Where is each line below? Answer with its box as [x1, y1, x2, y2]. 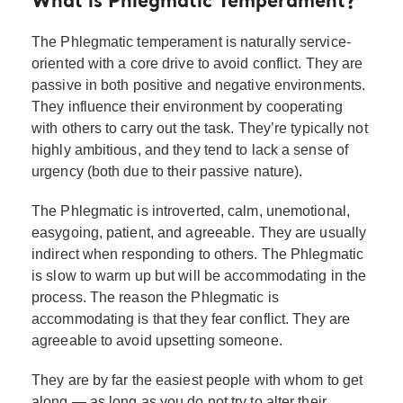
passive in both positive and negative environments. [31, 76, 366, 93]
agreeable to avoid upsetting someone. [31, 332, 282, 348]
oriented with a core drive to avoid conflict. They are [31, 55, 363, 71]
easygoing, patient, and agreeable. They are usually [31, 224, 367, 240]
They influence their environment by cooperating [31, 98, 343, 114]
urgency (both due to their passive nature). [31, 163, 303, 179]
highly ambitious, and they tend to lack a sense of [31, 141, 349, 157]
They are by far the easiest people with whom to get [31, 372, 363, 388]
